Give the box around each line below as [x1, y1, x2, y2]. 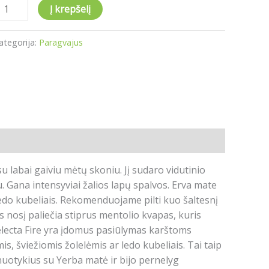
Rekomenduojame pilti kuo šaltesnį [60, 193, 218, 207]
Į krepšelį [50, 2, 91, 16]
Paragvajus [39, 37, 83, 49]
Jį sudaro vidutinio [124, 163, 205, 177]
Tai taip [187, 238, 222, 252]
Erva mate [172, 178, 217, 192]
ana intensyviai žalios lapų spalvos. [13, 178, 172, 192]
